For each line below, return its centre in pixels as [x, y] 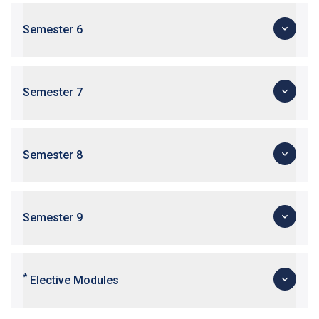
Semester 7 [53, 93]
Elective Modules [73, 281]
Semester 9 [53, 218]
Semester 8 [53, 155]
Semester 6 [53, 30]
